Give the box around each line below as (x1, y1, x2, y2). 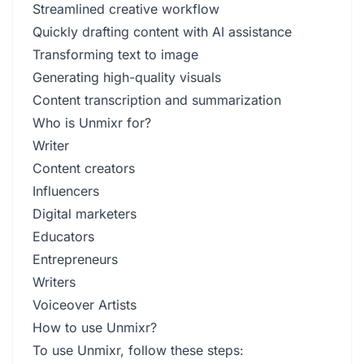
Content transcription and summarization (32, 91, 281, 108)
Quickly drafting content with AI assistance (32, 23, 292, 40)
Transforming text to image (32, 45, 198, 63)
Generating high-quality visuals (32, 68, 221, 85)
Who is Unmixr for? (32, 114, 151, 131)
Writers (32, 273, 76, 290)
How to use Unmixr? (32, 318, 157, 336)
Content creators (32, 159, 135, 176)
